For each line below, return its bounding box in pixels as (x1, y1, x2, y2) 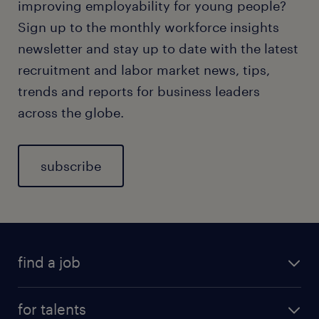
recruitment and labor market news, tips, (18, 61, 270, 78)
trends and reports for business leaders (18, 83, 260, 99)
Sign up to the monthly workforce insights (18, 19, 279, 35)
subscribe (41, 157, 101, 174)
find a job (18, 253, 80, 271)
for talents (18, 300, 86, 318)
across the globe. (18, 104, 124, 120)
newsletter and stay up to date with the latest (18, 40, 298, 56)
